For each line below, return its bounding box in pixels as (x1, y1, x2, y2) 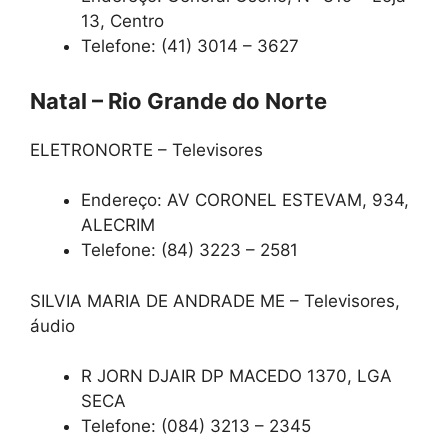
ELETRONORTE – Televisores (30, 139, 263, 160)
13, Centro (81, 11, 164, 32)
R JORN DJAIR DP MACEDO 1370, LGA (81, 366, 392, 387)
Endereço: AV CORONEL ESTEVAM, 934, (81, 190, 409, 211)
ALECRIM (81, 215, 155, 236)
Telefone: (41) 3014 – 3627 (81, 36, 299, 57)
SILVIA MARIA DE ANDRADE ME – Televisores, (30, 290, 400, 311)
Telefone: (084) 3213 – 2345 (81, 416, 311, 437)
